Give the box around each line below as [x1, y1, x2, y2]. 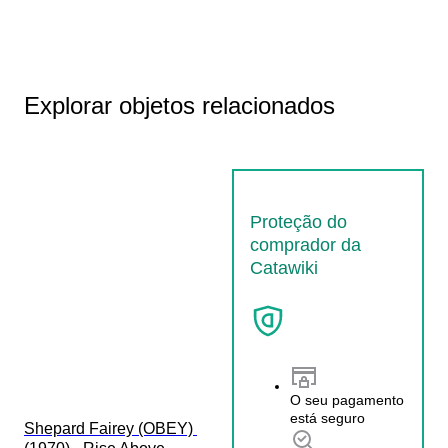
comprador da [250, 234, 361, 255]
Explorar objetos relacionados [24, 91, 335, 119]
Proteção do [250, 211, 347, 232]
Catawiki [250, 257, 318, 278]
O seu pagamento [290, 392, 404, 409]
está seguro [290, 410, 365, 427]
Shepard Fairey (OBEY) [24, 419, 197, 437]
